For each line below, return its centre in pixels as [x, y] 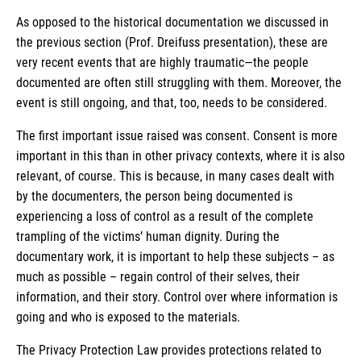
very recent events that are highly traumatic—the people [162, 62]
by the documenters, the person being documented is [154, 196]
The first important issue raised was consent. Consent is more [177, 135]
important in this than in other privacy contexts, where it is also [180, 156]
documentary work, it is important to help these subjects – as [175, 256]
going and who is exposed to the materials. [130, 317]
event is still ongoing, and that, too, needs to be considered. [173, 102]
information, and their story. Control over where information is [177, 297]
